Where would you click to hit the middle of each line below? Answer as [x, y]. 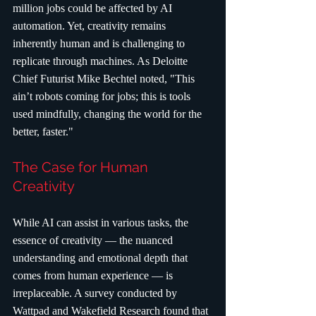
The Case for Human [82, 168]
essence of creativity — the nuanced [94, 241]
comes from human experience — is [94, 276]
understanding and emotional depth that [102, 258]
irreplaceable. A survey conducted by [96, 293]
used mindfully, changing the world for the [109, 114]
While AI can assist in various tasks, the [102, 223]
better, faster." [43, 132]
